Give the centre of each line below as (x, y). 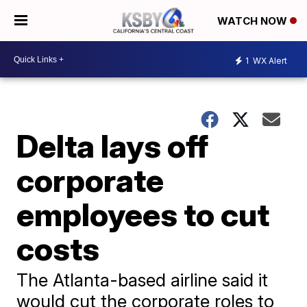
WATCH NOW (254, 21)
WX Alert (269, 60)
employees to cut (143, 214)
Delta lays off (113, 146)
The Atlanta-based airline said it (143, 280)
